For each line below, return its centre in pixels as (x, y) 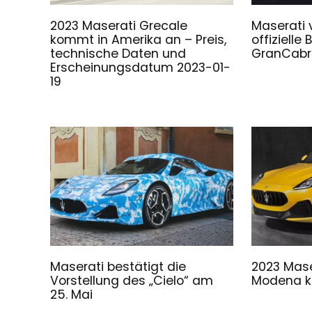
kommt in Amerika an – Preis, (139, 39)
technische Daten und (118, 53)
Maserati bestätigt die (118, 267)
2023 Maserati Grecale (119, 25)
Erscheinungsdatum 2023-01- (141, 67)
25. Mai (72, 295)
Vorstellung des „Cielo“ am (132, 281)
